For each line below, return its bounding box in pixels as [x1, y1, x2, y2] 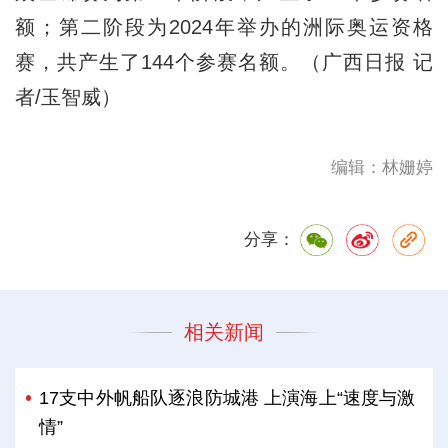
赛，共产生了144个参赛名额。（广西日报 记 [14, 50, 434, 73]
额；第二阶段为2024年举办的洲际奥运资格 [14, 15, 434, 38]
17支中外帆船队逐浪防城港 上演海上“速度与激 [39, 387, 416, 408]
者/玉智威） [14, 85, 121, 108]
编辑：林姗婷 [331, 157, 434, 177]
